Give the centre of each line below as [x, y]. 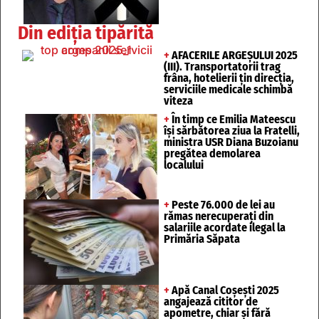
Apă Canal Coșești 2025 [224, 290]
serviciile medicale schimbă [228, 89]
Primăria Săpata [202, 239]
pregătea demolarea [212, 153]
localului [184, 164]
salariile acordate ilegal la [225, 227]
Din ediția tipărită [86, 33]
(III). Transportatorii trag [222, 66]
